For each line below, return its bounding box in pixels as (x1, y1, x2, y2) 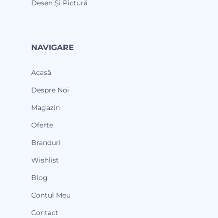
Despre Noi (31, 86, 69, 95)
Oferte (31, 121, 53, 130)
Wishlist (31, 156, 59, 165)
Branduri (31, 138, 61, 147)
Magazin (31, 103, 60, 112)
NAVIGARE (31, 43, 74, 53)
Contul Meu (31, 191, 71, 200)
